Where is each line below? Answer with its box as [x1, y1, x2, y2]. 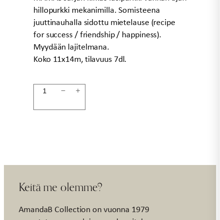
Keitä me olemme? [19, 180, 103, 193]
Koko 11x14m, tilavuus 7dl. [33, 53, 127, 65]
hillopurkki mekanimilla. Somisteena [33, 3, 160, 16]
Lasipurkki [33, 83, 69, 96]
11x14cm [33, 96, 66, 108]
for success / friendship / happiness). [33, 28, 162, 40]
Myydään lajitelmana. [33, 40, 110, 53]
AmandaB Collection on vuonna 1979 [19, 203, 149, 215]
